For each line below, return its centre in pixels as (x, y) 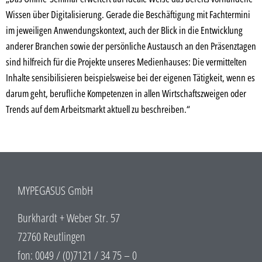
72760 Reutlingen (51, 236)
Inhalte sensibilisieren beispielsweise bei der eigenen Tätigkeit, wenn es (130, 78)
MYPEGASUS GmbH (55, 191)
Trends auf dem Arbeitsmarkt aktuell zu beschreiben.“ (98, 109)
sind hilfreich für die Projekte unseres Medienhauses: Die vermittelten (126, 62)
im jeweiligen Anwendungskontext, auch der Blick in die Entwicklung (124, 30)
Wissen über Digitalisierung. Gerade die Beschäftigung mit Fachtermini (128, 15)
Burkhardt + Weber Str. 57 (69, 218)
